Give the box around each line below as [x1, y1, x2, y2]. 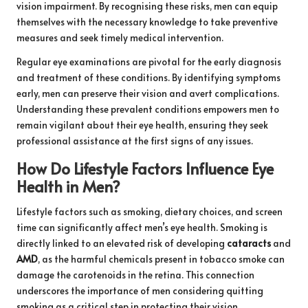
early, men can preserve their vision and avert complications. [16, 87, 279, 100]
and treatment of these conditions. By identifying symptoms [16, 71, 280, 85]
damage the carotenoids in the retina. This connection [16, 268, 254, 282]
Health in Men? [16, 175, 120, 197]
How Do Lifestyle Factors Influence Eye [16, 157, 274, 179]
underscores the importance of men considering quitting [16, 284, 263, 298]
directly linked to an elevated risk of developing [16, 236, 227, 250]
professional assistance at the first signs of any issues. [16, 134, 253, 148]
